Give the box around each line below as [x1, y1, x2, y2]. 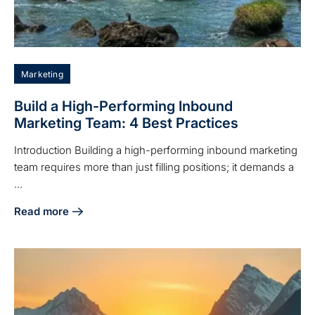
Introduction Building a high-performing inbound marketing [14, 143, 297, 157]
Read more [14, 204, 69, 218]
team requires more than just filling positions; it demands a [14, 160, 294, 174]
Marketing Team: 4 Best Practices [14, 114, 238, 131]
